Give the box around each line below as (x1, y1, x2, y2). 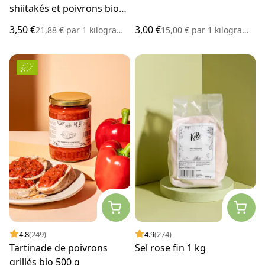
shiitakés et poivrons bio (9, 1, 119, 15)
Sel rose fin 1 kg (135, 241, 206, 254)
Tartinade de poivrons (9, 241, 108, 254)
